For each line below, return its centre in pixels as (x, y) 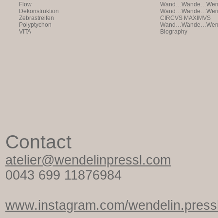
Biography (174, 32)
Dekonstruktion (39, 11)
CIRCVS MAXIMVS (185, 18)
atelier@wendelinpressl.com (88, 160)
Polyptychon (35, 25)
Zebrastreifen (36, 18)
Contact (38, 142)
